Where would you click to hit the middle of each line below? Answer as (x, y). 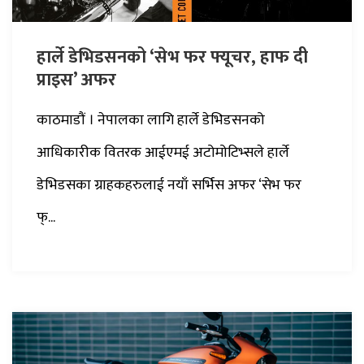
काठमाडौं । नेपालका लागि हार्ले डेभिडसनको (151, 120)
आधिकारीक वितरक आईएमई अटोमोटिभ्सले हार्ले (163, 152)
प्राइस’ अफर (76, 80)
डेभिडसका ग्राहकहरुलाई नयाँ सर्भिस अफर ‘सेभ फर (169, 185)
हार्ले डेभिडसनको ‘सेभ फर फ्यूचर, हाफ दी (172, 57)
